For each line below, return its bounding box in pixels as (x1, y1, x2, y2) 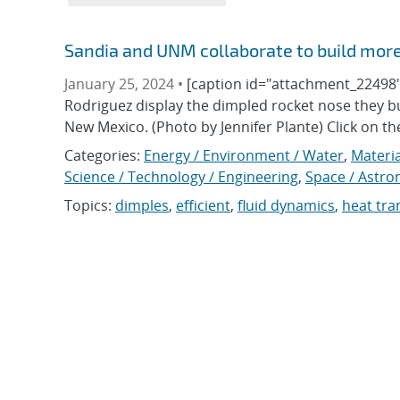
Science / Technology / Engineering (64, 167, 298, 187)
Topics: (64, 196, 115, 215)
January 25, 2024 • (64, 74, 187, 94)
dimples (115, 196, 169, 215)
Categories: (64, 146, 144, 165)
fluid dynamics (237, 196, 335, 215)
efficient (176, 196, 230, 215)
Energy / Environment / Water (144, 146, 344, 165)
